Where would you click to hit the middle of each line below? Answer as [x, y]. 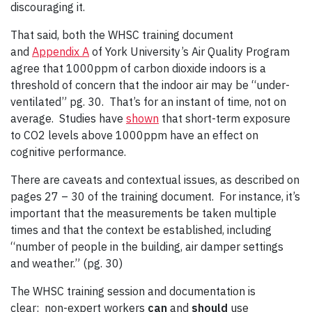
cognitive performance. [68, 152]
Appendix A [61, 52]
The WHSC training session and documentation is [133, 291]
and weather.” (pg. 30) [67, 264]
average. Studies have [68, 119]
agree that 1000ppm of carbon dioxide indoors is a [138, 69]
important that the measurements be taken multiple [143, 213]
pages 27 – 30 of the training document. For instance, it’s [155, 197]
